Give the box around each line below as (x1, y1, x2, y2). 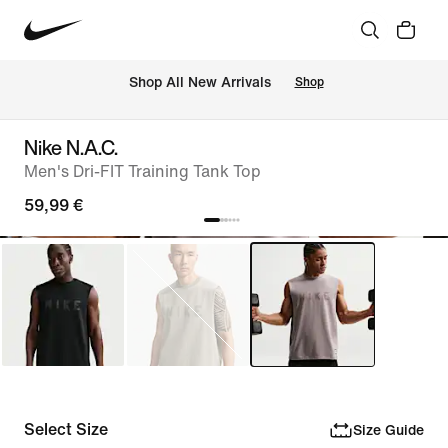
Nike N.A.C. (24, 133, 118, 162)
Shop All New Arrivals (128, 75, 271, 91)
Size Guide (352, 422, 424, 438)
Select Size (24, 421, 108, 438)
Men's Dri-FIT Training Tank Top (24, 163, 261, 180)
